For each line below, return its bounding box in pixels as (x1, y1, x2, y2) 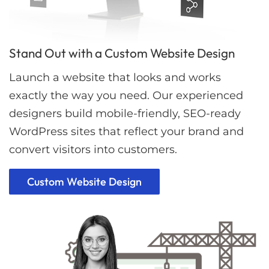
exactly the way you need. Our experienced (9, 89, 243, 103)
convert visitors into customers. (9, 143, 177, 157)
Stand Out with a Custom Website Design (9, 45, 235, 61)
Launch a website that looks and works (9, 71, 221, 85)
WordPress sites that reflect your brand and (9, 125, 244, 139)
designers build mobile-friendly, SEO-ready (9, 107, 241, 121)
